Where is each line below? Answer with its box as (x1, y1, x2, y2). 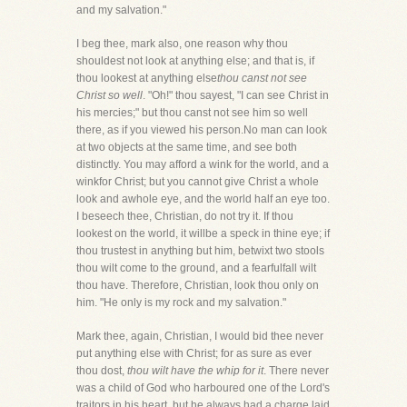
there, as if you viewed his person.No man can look (76, 124, 327, 136)
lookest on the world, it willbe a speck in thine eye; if (76, 227, 330, 240)
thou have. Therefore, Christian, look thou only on (76, 279, 319, 292)
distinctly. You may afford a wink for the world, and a (76, 158, 329, 171)
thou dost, (76, 364, 127, 377)
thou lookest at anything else (76, 72, 217, 84)
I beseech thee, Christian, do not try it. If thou (76, 210, 293, 223)
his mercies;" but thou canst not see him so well (76, 106, 308, 119)
